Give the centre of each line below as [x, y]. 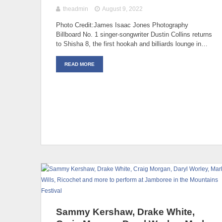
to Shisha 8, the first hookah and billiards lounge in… [132, 44]
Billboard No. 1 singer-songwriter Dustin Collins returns [134, 34]
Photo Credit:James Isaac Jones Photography [122, 25]
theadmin [76, 9]
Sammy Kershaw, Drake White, [125, 212]
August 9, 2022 [123, 9]
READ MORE [80, 64]
